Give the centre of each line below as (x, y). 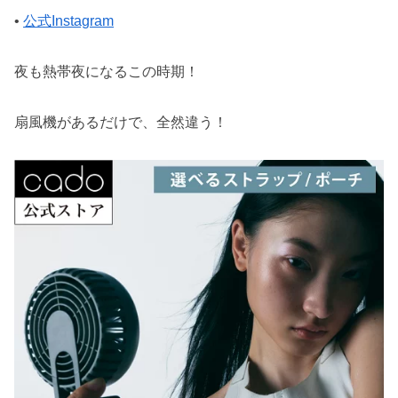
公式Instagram (68, 20)
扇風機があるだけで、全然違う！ (121, 122)
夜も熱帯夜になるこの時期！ (107, 71)
